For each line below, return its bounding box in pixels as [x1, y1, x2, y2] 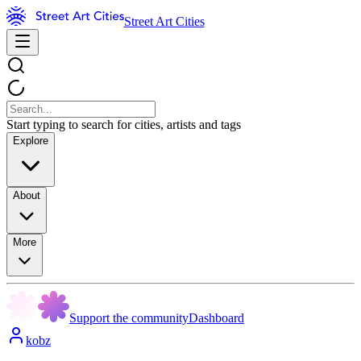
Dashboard [189, 311, 244, 325]
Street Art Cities [123, 15, 205, 28]
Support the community [69, 311, 189, 325]
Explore [13, 135, 48, 147]
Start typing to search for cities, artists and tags [6, 118, 241, 131]
